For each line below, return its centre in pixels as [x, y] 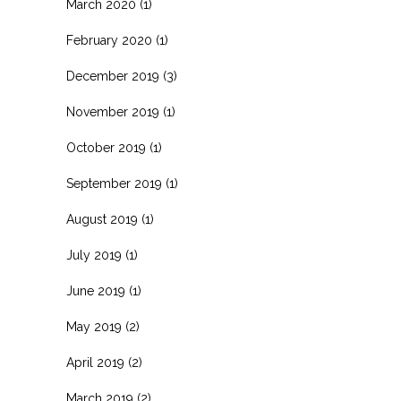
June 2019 [96, 291]
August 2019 [102, 220]
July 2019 [94, 256]
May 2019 [94, 327]
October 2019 [106, 148]
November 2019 [113, 112]
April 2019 [95, 363]
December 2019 [113, 77]
